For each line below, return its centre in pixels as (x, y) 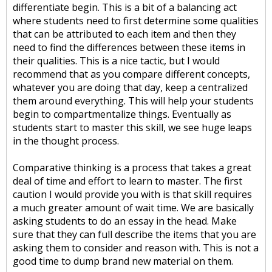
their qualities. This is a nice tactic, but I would (116, 61)
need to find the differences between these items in (129, 47)
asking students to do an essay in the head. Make (125, 221)
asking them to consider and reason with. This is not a (136, 248)
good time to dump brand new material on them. (123, 261)
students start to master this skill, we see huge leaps (132, 127)
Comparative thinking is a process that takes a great (132, 168)
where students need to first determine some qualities (136, 21)
